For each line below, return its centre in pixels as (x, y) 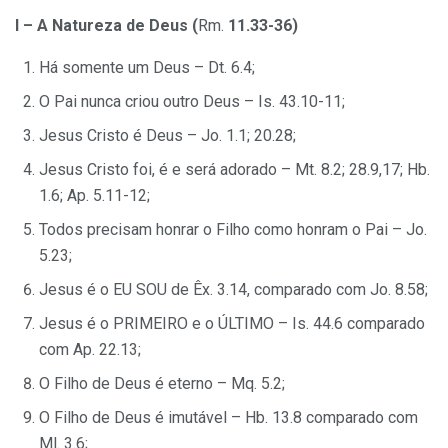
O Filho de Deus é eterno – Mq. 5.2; (162, 383)
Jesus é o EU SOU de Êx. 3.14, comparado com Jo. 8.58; (233, 289)
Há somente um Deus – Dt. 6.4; (147, 67)
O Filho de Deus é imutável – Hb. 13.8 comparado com (228, 417)
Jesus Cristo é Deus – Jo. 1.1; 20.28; (167, 135)
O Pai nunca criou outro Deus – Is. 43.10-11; (192, 101)
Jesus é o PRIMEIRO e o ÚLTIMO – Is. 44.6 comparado (232, 323)
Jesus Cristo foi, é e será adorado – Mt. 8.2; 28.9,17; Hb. (234, 169)
